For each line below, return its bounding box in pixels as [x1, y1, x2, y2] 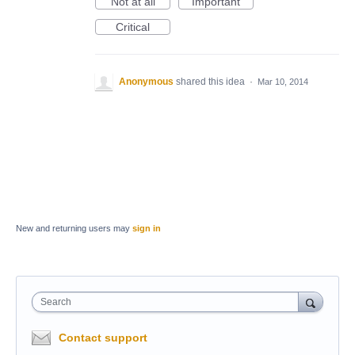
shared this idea [176, 76, 247, 87]
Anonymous [119, 76, 174, 87]
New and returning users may [16, 223, 132, 233]
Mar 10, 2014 [258, 77, 308, 86]
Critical [116, 21, 150, 33]
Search [40, 296, 71, 307]
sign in [132, 223, 161, 233]
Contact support [59, 331, 147, 344]
